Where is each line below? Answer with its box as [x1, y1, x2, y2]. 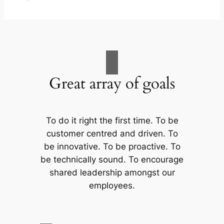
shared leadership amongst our [49, 167, 175, 178]
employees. [89, 180, 135, 191]
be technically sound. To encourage [40, 154, 183, 165]
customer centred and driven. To [46, 128, 178, 139]
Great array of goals [49, 72, 175, 94]
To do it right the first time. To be [45, 115, 178, 126]
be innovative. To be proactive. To [43, 141, 180, 152]
